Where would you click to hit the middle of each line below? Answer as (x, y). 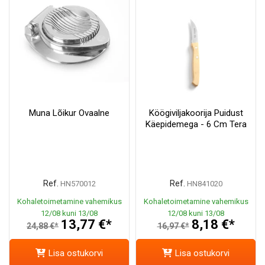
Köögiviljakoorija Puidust (196, 113)
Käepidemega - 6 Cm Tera (196, 125)
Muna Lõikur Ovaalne (69, 113)
